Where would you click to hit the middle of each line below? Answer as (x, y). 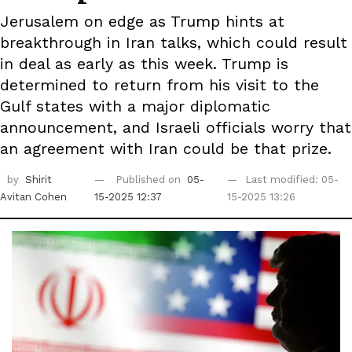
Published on (150, 180)
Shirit (38, 180)
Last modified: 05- (292, 180)
